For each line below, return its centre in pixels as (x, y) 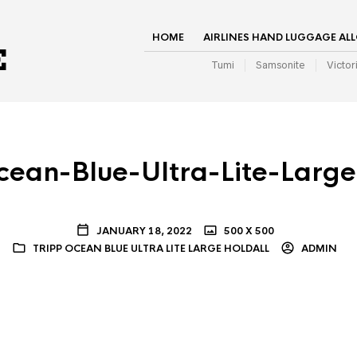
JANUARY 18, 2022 (144, 231)
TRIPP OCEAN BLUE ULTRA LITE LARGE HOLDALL (151, 249)
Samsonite (280, 65)
